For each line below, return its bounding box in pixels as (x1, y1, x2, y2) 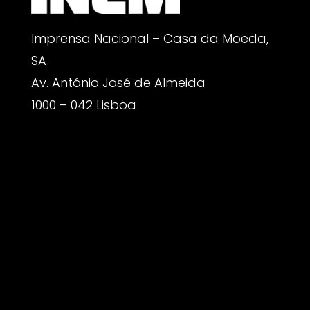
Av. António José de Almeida (30, 73, 206, 91)
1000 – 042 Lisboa (30, 95, 136, 113)
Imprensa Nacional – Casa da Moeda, (30, 29, 268, 47)
